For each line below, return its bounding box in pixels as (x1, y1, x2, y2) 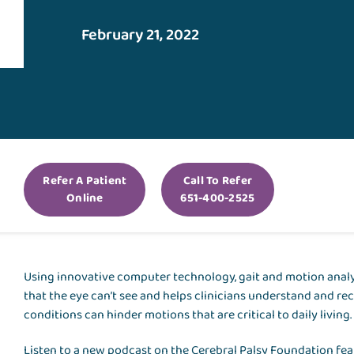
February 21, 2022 (81, 22, 200, 48)
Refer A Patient (43, 171, 127, 191)
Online (66, 189, 104, 209)
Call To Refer (183, 171, 253, 191)
